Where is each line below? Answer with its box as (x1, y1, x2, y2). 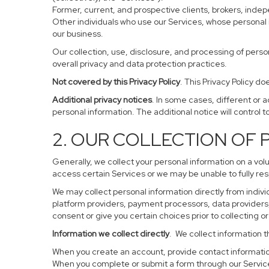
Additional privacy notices (52, 94, 152, 105)
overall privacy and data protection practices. (52, 58, 227, 69)
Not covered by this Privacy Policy (52, 76, 180, 87)
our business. (52, 28, 103, 39)
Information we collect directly (52, 228, 169, 239)
